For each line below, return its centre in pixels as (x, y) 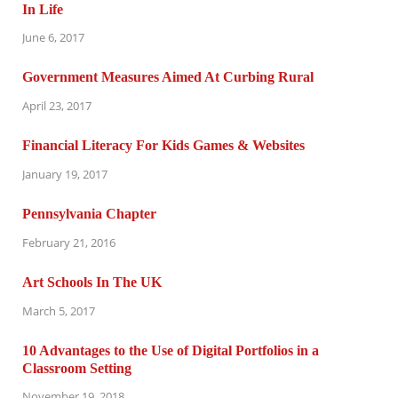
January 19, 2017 (65, 175)
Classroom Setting (77, 368)
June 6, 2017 (53, 38)
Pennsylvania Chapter (89, 214)
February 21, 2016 (69, 242)
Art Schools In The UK (92, 282)
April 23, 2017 (57, 106)
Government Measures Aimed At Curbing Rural (168, 77)
